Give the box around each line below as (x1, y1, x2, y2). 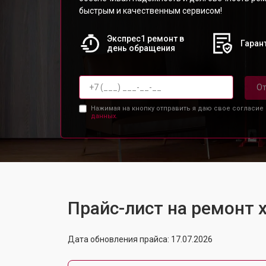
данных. (90, 112, 118, 120)
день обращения (106, 43, 175, 53)
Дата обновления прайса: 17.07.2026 (68, 234, 213, 244)
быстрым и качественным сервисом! (79, 6, 222, 15)
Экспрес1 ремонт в (106, 34, 184, 43)
